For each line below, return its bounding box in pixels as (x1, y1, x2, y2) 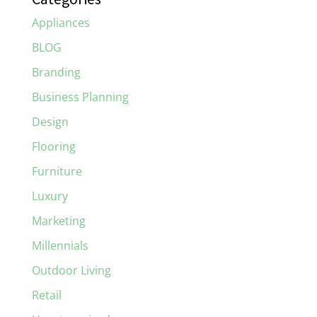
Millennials (31, 237, 88, 253)
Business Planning (31, 88, 129, 105)
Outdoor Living (31, 262, 111, 278)
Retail (31, 287, 62, 303)
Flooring (31, 138, 76, 154)
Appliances (31, 14, 90, 30)
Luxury (31, 188, 68, 204)
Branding (31, 64, 81, 80)
